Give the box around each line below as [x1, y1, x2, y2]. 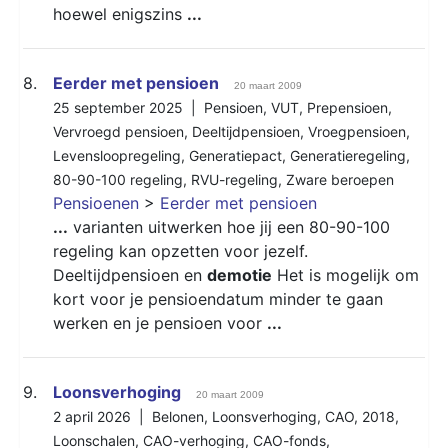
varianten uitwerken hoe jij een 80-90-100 [68, 216, 390, 237]
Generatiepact [189, 146, 282, 164]
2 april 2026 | [53, 407, 152, 425]
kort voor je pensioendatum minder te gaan [53, 288, 383, 309]
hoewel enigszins [53, 3, 187, 24]
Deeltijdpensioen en [53, 264, 207, 285]
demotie [207, 264, 272, 285]
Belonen [152, 407, 204, 425]
